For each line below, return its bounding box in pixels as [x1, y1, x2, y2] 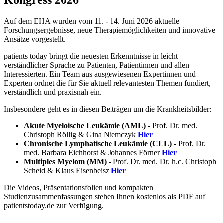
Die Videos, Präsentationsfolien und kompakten [4, 183, 153, 192]
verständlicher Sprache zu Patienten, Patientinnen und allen [4, 61, 189, 70]
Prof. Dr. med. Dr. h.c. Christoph [111, 157, 216, 166]
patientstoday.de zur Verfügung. [4, 201, 104, 210]
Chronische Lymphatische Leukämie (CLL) [24, 139, 172, 148]
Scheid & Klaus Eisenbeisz [24, 166, 111, 175]
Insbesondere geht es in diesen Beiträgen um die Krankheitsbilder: [4, 105, 211, 113]
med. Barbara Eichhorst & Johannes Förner [24, 148, 162, 157]
